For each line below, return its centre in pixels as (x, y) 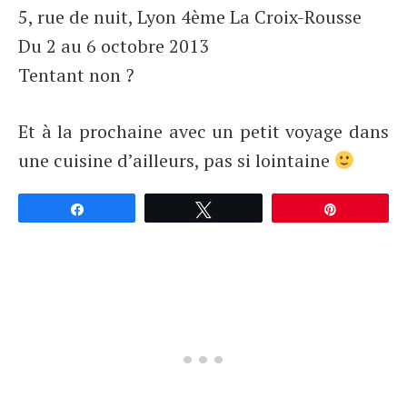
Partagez (121, 208)
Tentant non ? (76, 75)
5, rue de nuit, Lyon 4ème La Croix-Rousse (190, 17)
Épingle (370, 208)
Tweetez (248, 208)
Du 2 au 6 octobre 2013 (114, 46)
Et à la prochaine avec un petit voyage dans (203, 131)
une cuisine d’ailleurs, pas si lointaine (176, 160)
